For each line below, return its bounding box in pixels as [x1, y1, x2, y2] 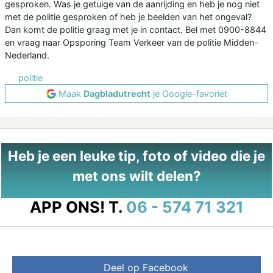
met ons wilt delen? [72, 168, 201, 185]
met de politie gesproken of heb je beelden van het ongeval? [5, 12, 252, 23]
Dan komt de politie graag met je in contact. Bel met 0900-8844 [5, 24, 266, 35]
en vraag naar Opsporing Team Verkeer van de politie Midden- [5, 37, 258, 48]
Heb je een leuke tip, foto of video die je [8, 147, 265, 165]
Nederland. [5, 50, 49, 61]
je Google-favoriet [150, 88, 227, 99]
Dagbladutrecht [83, 88, 151, 99]
